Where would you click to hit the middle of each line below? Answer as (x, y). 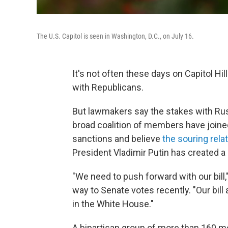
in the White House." (113, 204)
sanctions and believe (117, 139)
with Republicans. (108, 87)
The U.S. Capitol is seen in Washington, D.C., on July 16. (115, 36)
